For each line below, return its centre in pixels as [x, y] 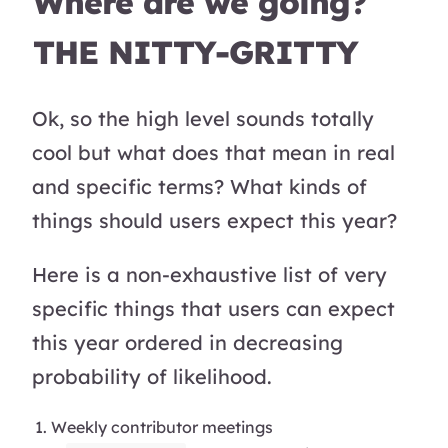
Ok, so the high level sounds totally [203, 118]
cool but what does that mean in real [213, 152]
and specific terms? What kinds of [199, 186]
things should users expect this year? [214, 220]
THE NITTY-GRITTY [195, 51]
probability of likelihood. [152, 376]
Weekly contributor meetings [162, 426]
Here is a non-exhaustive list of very [209, 274]
